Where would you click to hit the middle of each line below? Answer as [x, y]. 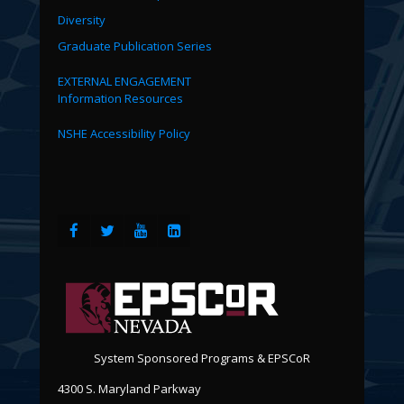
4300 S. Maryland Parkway [129, 388]
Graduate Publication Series [135, 46]
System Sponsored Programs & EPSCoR [202, 358]
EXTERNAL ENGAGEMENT [124, 81]
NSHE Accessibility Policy [124, 133]
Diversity [82, 19]
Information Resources [120, 98]
